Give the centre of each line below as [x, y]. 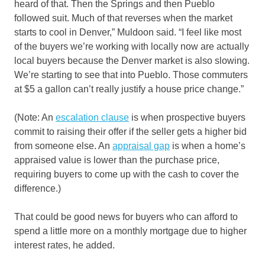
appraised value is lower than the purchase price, [117, 160]
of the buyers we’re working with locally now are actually [132, 47]
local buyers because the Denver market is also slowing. [132, 61]
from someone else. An [63, 146]
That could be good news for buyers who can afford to [126, 217]
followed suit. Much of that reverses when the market [123, 18]
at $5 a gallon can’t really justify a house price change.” [129, 89]
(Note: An [35, 118]
